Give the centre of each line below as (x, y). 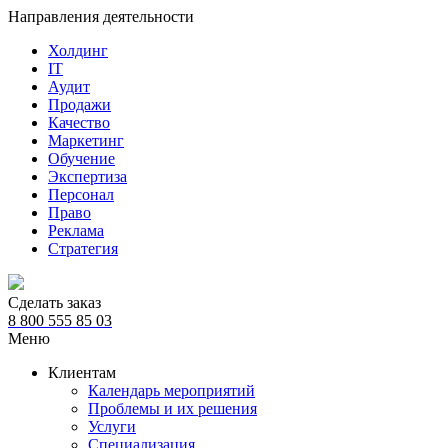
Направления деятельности (101, 16)
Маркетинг (86, 140)
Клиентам (82, 372)
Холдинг (78, 50)
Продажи (79, 104)
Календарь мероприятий (171, 390)
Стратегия (83, 248)
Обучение (81, 158)
